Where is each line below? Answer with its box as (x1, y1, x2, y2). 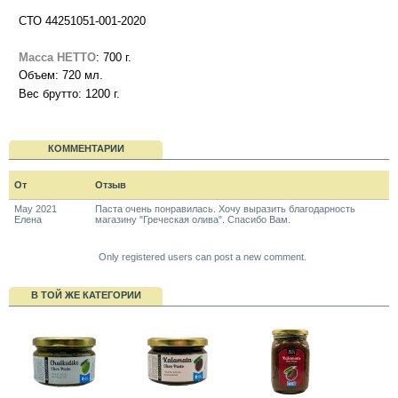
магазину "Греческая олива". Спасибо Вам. (94, 213, 291, 225)
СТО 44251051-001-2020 (19, 13, 146, 28)
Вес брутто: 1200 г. (19, 86, 120, 100)
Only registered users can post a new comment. (98, 251, 306, 262)
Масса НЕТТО (19, 50, 96, 64)
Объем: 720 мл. (19, 68, 103, 83)
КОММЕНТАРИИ (47, 142, 124, 154)
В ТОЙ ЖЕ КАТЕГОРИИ (30, 290, 141, 301)
